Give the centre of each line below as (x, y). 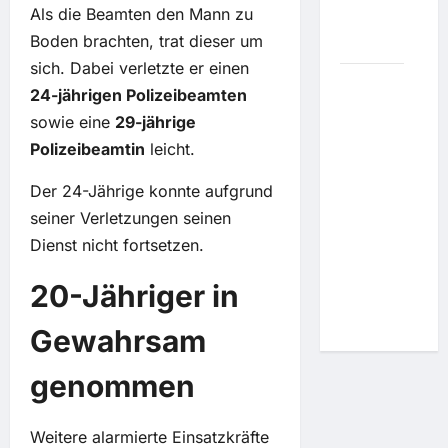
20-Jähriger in (134, 296)
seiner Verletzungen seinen (130, 218)
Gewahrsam (118, 341)
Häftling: (369, 135)
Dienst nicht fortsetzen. (117, 245)
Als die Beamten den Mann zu (141, 14)
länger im (371, 273)
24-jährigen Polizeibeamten (138, 95)
